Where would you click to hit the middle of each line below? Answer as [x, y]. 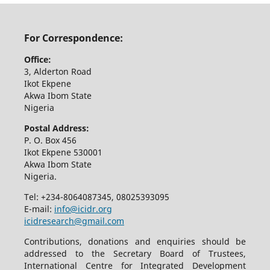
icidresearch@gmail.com [74, 221]
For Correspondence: [73, 38]
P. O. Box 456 [50, 140]
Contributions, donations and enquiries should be [135, 242]
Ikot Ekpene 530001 [63, 152]
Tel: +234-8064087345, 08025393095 [98, 197]
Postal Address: [56, 128]
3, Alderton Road [59, 72]
